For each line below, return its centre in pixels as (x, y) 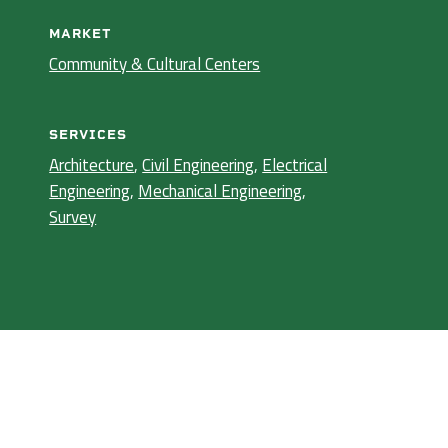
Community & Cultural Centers (155, 64)
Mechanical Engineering (220, 191)
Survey (73, 217)
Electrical (295, 165)
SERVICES (88, 134)
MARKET (81, 33)
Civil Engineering (198, 165)
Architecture (92, 165)
